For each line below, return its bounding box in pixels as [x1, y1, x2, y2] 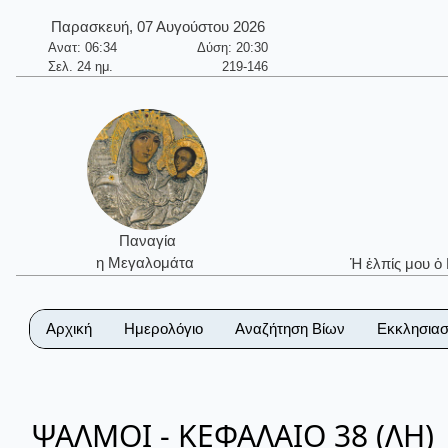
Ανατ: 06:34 [48, 40, 117, 56]
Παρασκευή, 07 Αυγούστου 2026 [51, 18, 265, 36]
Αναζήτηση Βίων [235, 319, 345, 337]
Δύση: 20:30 [196, 40, 268, 56]
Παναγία [118, 232, 176, 250]
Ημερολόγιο [124, 319, 203, 337]
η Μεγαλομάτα [96, 254, 199, 272]
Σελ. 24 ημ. [48, 59, 113, 75]
